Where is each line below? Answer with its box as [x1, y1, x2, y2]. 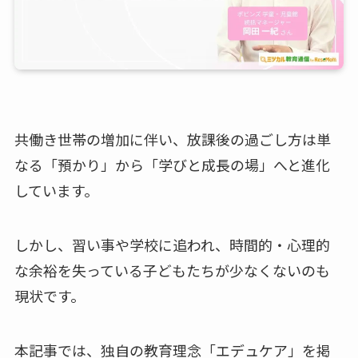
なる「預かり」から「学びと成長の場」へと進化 [14, 154, 330, 176]
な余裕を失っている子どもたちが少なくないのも [14, 260, 330, 281]
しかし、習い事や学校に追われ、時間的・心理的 [14, 234, 330, 256]
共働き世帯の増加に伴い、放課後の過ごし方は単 [14, 129, 331, 150]
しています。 [14, 180, 98, 201]
